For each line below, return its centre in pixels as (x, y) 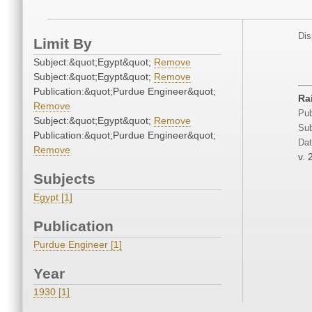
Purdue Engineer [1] (78, 245)
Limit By (63, 44)
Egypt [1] (53, 197)
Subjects (64, 179)
